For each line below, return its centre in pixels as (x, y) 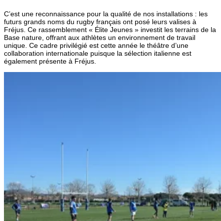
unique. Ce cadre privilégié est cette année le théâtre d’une (96, 46)
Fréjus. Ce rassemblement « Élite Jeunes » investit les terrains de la (110, 30)
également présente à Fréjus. (50, 61)
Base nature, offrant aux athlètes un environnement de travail (100, 38)
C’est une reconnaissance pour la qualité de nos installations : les (106, 14)
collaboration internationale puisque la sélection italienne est (98, 54)
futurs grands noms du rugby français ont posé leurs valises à (100, 22)
